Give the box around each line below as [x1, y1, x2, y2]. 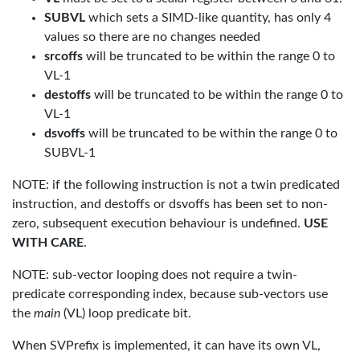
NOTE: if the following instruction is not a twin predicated [12, 178, 340, 191]
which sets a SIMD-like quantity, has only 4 [85, 11, 331, 24]
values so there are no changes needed [44, 31, 260, 43]
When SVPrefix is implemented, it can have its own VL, [12, 339, 321, 352]
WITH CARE [12, 236, 84, 249]
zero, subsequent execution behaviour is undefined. [12, 217, 304, 230]
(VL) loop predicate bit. [60, 307, 191, 320]
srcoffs [44, 50, 83, 63]
